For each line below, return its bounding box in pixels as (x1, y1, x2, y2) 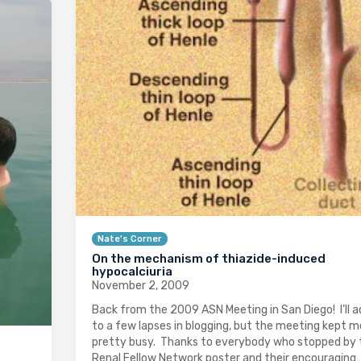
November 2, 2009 (92, 279, 189, 293)
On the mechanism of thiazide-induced (92, 251, 326, 267)
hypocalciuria (92, 264, 172, 280)
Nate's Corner (98, 234, 162, 245)
